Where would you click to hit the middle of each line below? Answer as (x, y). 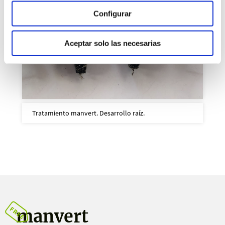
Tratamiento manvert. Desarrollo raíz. (88, 113)
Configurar (113, 14)
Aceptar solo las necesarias (113, 43)
